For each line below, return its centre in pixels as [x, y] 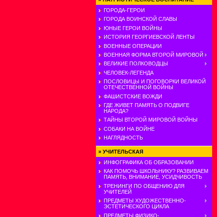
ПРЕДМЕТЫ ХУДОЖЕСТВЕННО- [145, 201]
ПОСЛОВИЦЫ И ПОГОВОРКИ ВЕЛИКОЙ [155, 82]
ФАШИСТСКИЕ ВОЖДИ [133, 96]
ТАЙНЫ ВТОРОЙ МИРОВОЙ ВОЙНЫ [151, 120]
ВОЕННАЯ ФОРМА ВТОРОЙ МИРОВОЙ [154, 54]
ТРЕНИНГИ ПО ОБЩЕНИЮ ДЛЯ [144, 186]
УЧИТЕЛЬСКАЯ [123, 152]
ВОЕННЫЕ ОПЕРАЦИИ [133, 46]
